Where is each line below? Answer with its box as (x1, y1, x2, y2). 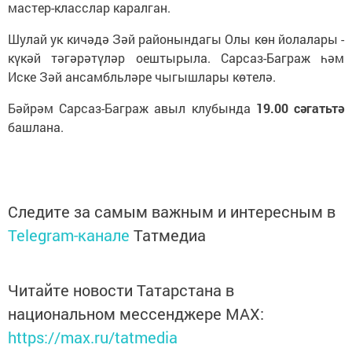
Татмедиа (134, 225, 206, 245)
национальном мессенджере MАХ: (8, 303, 264, 324)
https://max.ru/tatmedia (8, 327, 178, 347)
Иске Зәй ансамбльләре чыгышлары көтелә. (8, 68, 276, 85)
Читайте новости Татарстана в (8, 280, 234, 300)
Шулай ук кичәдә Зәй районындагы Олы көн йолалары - (8, 31, 344, 47)
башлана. (8, 119, 64, 135)
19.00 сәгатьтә (255, 100, 345, 116)
